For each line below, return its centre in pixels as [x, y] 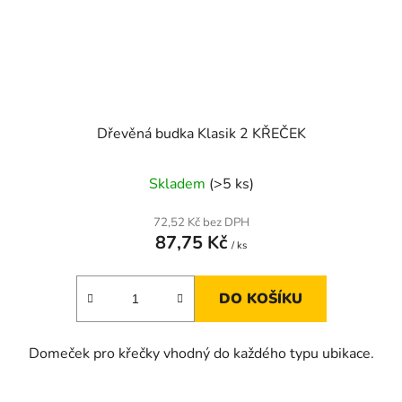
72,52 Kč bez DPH [201, 222]
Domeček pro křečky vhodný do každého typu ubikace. [201, 353]
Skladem [179, 184]
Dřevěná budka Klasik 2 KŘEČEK [201, 133]
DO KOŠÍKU [260, 298]
